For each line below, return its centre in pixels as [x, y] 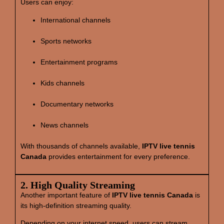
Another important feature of [66, 195]
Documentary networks [77, 104]
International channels [75, 20]
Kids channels [62, 83]
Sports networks [66, 41]
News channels [64, 125]
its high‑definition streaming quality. [76, 206]
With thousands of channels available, [81, 146]
